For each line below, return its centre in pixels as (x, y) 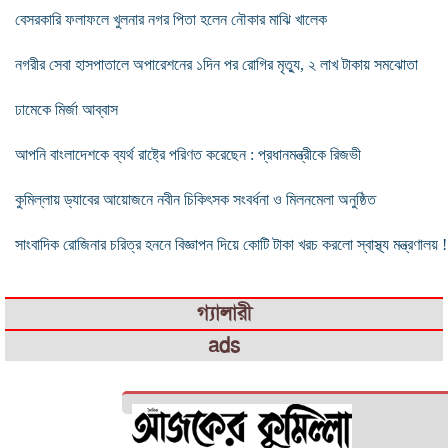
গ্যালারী (224, 313)
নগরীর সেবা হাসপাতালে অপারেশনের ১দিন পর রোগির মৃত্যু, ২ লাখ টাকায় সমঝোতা (216, 64)
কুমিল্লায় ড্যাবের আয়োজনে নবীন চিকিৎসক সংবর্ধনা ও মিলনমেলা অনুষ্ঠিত (195, 199)
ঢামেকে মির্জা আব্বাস (66, 109)
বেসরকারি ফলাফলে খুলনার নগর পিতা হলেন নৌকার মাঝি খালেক (171, 19)
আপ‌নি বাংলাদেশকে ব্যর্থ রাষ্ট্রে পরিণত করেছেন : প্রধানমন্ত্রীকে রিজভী (188, 154)
